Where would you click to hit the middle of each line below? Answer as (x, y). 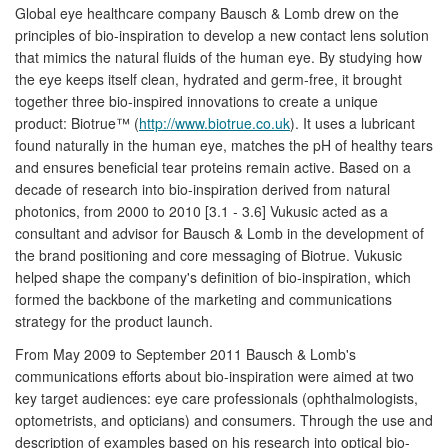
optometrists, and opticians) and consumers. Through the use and (224, 419)
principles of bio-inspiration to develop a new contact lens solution (222, 34)
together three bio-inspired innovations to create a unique (196, 100)
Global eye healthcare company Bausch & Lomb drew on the (207, 12)
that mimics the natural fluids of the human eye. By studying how (218, 56)
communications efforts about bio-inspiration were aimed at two (214, 375)
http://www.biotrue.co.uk (214, 122)
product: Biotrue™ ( (77, 122)
